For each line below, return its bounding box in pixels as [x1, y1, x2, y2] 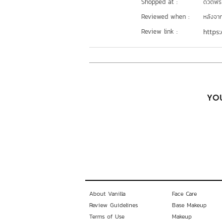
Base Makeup [171, 201, 207, 210]
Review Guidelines [89, 201, 138, 210]
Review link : [141, 27, 177, 36]
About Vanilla [89, 189, 125, 198]
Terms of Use [89, 212, 124, 221]
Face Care [171, 189, 197, 198]
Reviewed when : [141, 12, 189, 21]
